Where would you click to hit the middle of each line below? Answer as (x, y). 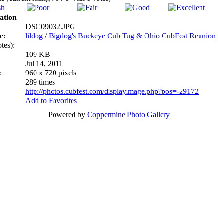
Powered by (68, 115)
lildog (34, 36)
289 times (40, 82)
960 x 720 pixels (51, 73)
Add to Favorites (51, 100)
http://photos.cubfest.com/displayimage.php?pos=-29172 (112, 91)
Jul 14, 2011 (44, 64)
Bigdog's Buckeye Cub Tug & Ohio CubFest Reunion (132, 36)
